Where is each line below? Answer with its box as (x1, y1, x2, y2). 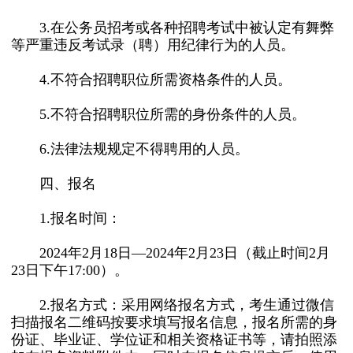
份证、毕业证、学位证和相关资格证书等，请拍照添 (11, 332, 337, 347)
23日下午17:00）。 (11, 262, 128, 278)
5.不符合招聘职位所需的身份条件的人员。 (11, 106, 306, 122)
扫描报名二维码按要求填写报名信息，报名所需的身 (11, 314, 337, 330)
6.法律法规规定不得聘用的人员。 (11, 141, 249, 157)
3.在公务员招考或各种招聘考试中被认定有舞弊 (11, 20, 334, 35)
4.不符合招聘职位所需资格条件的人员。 (11, 72, 292, 87)
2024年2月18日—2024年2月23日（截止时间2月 (11, 245, 330, 261)
